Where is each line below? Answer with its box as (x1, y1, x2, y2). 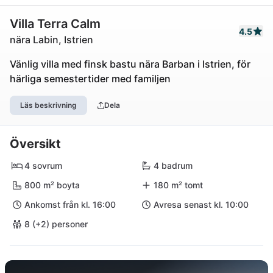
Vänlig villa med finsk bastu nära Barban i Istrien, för (10, 58, 250, 70)
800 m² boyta (24, 180, 80, 190)
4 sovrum (24, 160, 62, 171)
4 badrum (154, 160, 193, 171)
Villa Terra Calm (10, 16, 101, 31)
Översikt (10, 136, 61, 151)
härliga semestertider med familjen (10, 73, 171, 85)
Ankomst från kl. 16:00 (24, 199, 116, 210)
